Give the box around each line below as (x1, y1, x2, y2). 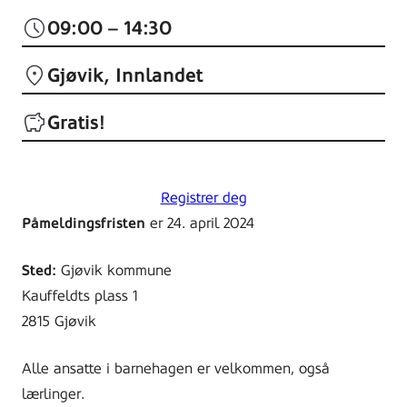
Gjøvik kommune (61, 261, 172, 279)
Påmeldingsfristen (22, 213, 145, 232)
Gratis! (47, 111, 105, 134)
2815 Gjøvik (22, 312, 96, 330)
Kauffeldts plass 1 (22, 286, 138, 304)
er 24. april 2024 (145, 213, 254, 232)
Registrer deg (160, 188, 247, 206)
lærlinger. (22, 384, 84, 402)
